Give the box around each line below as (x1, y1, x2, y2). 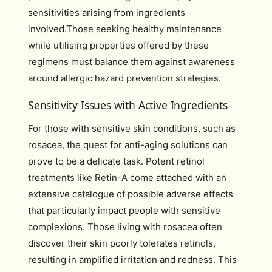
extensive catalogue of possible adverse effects (28, 188, 233, 200)
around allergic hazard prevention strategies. (28, 72, 221, 84)
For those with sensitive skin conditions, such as (28, 123, 236, 134)
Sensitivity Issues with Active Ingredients (28, 98, 228, 112)
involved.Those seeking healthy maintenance (28, 22, 222, 35)
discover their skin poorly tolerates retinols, (28, 237, 216, 249)
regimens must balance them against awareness (28, 55, 235, 67)
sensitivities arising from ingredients (28, 6, 185, 18)
